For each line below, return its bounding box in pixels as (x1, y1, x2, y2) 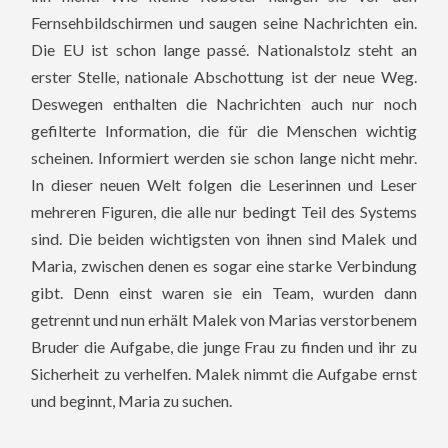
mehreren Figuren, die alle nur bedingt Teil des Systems (31, 201, 417, 221)
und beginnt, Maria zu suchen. (31, 390, 233, 410)
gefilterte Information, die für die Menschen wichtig (31, 120, 417, 140)
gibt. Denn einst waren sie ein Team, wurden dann (31, 282, 417, 302)
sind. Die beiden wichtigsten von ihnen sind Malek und (31, 228, 417, 248)
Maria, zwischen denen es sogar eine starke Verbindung (31, 255, 417, 275)
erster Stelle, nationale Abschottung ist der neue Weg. (31, 66, 417, 86)
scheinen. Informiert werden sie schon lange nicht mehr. (31, 147, 417, 167)
